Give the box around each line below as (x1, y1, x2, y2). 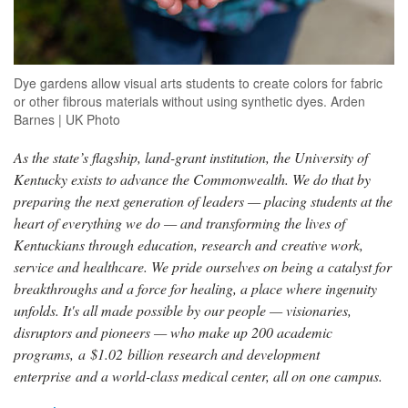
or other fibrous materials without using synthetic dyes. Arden (14, 91, 365, 110)
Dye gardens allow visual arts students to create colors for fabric (14, 73, 382, 92)
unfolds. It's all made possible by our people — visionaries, (14, 300, 352, 320)
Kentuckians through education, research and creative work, (14, 234, 363, 254)
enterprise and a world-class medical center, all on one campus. (14, 365, 382, 385)
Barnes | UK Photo (14, 109, 120, 128)
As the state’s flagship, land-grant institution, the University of (14, 147, 368, 167)
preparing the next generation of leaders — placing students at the (14, 190, 393, 210)
